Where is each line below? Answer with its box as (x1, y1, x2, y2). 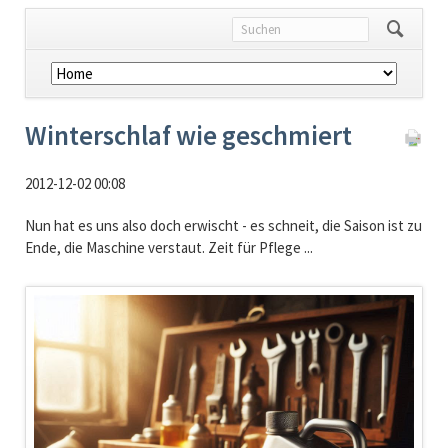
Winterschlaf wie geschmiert (24, 118, 352, 153)
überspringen (24, 84, 109, 104)
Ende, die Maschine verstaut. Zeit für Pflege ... (24, 238, 313, 258)
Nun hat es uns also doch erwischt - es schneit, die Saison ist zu (24, 216, 422, 236)
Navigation (24, 62, 92, 82)
